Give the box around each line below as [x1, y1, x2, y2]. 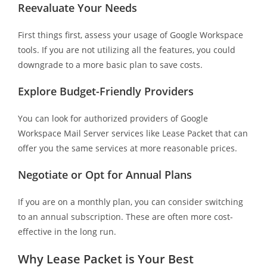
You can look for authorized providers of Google [17, 112, 208, 124]
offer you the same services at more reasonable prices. [17, 142, 237, 154]
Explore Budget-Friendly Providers [17, 83, 194, 98]
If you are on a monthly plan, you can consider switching [17, 195, 243, 207]
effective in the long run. [17, 225, 116, 237]
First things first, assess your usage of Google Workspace [17, 29, 243, 41]
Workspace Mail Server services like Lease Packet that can [17, 127, 248, 139]
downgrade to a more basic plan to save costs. [17, 58, 203, 70]
